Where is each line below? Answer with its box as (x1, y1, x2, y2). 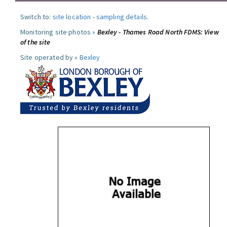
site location (52, 12, 91, 21)
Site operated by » (20, 53, 80, 62)
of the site (20, 37, 51, 47)
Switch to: (20, 12, 53, 21)
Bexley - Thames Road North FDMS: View (97, 27, 219, 36)
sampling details (96, 12, 147, 21)
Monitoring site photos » (20, 27, 97, 36)
